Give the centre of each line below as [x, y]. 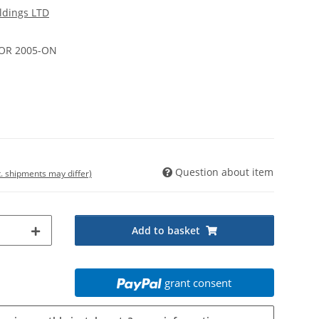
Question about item [224, 172]
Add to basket [166, 231]
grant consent [198, 283]
